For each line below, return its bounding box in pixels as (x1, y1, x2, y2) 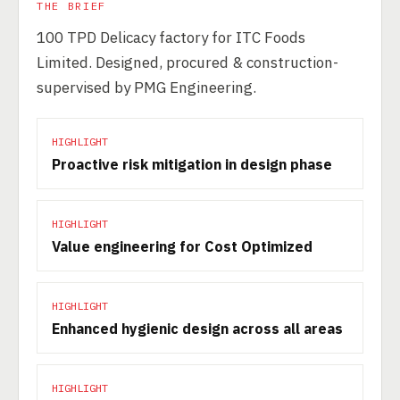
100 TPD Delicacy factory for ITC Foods (37, 28, 305, 47)
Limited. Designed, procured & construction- (37, 53, 338, 72)
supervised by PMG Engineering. (37, 78, 256, 97)
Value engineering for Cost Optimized (52, 237, 312, 255)
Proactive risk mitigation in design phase (52, 155, 332, 173)
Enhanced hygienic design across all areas (52, 320, 343, 337)
